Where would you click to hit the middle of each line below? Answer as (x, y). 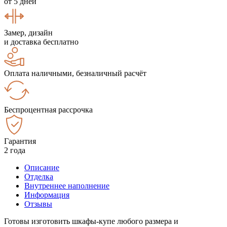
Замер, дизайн (28, 32)
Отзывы (38, 204)
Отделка (39, 176)
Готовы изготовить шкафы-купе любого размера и (91, 221)
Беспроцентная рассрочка (48, 109)
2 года (15, 150)
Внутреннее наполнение (67, 185)
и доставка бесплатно (41, 42)
